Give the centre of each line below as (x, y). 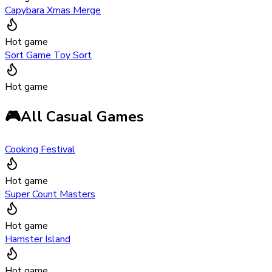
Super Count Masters (50, 195)
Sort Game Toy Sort (48, 56)
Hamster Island (38, 240)
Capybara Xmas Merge (53, 11)
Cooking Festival (40, 150)
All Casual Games (82, 117)
